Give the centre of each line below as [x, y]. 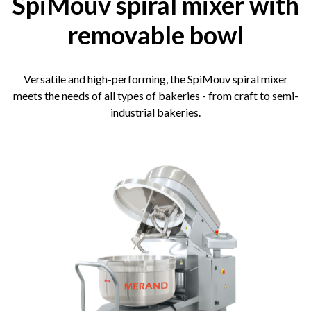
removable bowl [155, 35]
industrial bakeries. [155, 112]
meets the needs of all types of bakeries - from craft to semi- [155, 95]
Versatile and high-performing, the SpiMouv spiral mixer [155, 79]
